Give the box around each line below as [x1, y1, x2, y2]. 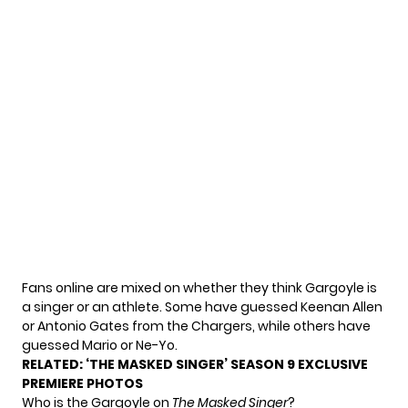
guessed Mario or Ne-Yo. [22, 336, 178, 355]
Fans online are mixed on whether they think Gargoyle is [22, 279, 377, 298]
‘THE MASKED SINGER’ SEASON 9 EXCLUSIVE [86, 355, 368, 374]
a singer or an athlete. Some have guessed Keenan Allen [22, 298, 382, 317]
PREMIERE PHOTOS [22, 374, 143, 393]
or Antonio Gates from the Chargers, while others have [22, 317, 371, 336]
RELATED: [22, 355, 86, 374]
